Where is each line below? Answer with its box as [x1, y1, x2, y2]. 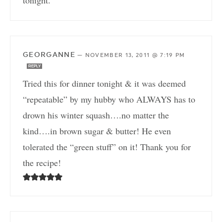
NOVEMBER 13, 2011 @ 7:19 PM [85, 52, 185, 59]
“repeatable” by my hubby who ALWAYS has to [23, 93, 195, 106]
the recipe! [23, 157, 61, 169]
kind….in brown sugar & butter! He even [23, 125, 171, 137]
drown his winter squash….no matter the [23, 109, 169, 121]
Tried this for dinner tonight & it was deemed [23, 77, 186, 90]
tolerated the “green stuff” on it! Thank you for [23, 141, 191, 153]
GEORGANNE [23, 51, 75, 59]
